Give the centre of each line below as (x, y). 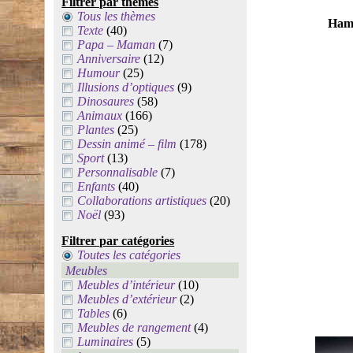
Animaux (100, 115)
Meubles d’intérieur (126, 285)
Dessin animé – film (127, 144)
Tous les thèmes (117, 16)
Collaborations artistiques (142, 201)
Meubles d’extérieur (127, 299)
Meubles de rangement (134, 327)
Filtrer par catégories (118, 241)
